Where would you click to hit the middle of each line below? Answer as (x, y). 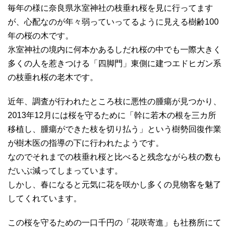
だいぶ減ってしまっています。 (65, 171)
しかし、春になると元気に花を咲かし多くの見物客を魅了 (114, 185)
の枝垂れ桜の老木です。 (53, 78)
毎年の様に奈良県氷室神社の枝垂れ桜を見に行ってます (110, 8)
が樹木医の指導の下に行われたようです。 (86, 143)
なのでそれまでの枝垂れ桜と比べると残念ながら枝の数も (114, 157)
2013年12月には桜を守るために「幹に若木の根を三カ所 (112, 116)
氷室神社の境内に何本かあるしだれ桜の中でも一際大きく (114, 50)
